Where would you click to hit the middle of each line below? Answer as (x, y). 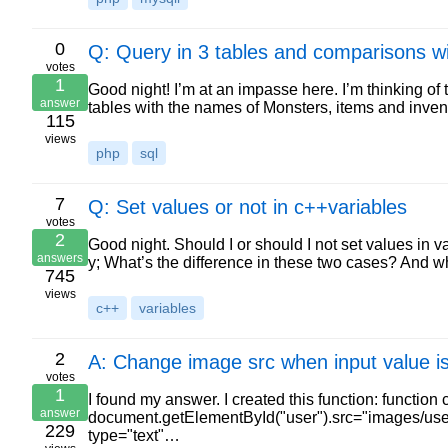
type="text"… (134, 435)
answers (60, 258)
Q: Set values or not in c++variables (247, 207)
